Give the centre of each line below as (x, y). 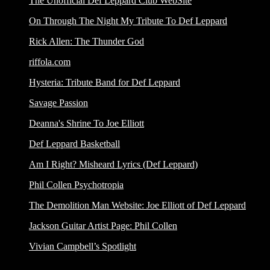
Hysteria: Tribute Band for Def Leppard (105, 83)
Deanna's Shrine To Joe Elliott (86, 124)
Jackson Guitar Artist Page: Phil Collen (103, 226)
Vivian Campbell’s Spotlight (83, 246)
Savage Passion (58, 103)
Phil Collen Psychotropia (76, 185)
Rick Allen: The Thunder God (86, 42)
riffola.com (50, 62)
